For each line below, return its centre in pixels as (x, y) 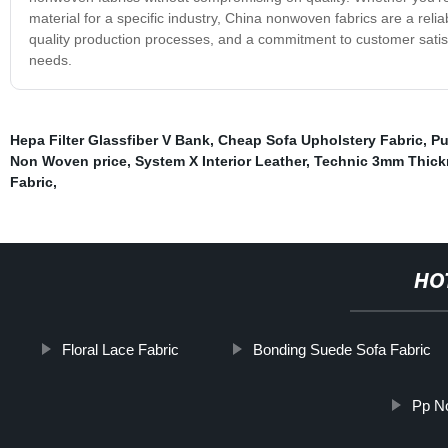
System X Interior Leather (220, 160)
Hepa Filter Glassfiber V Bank (109, 139)
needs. (50, 59)
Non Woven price (68, 160)
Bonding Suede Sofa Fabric (342, 349)
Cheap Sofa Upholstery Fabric (320, 139)
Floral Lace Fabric (121, 349)
